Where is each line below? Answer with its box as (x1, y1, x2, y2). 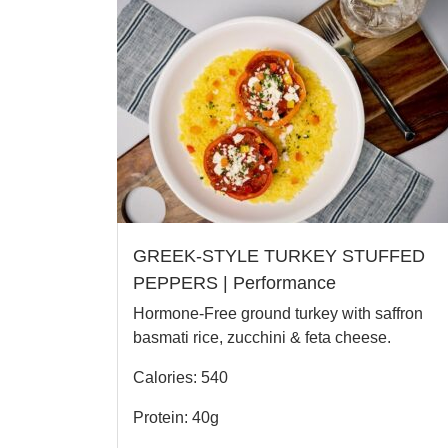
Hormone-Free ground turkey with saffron (133, 304, 423, 322)
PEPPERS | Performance (133, 272, 336, 293)
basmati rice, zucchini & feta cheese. (133, 328, 391, 346)
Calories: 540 (133, 368, 228, 386)
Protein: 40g (133, 408, 219, 426)
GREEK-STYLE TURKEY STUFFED (133, 245, 425, 266)
